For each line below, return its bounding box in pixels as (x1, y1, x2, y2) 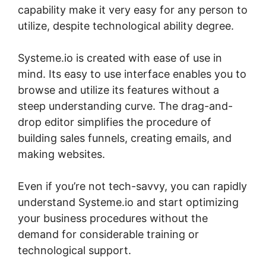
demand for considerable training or (18, 228, 199, 241)
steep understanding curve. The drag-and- (18, 100, 233, 113)
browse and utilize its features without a (18, 84, 219, 97)
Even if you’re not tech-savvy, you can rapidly (18, 180, 247, 193)
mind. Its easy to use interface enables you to (18, 68, 246, 81)
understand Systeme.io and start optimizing (18, 196, 239, 209)
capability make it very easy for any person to (18, 4, 248, 17)
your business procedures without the (18, 212, 208, 225)
